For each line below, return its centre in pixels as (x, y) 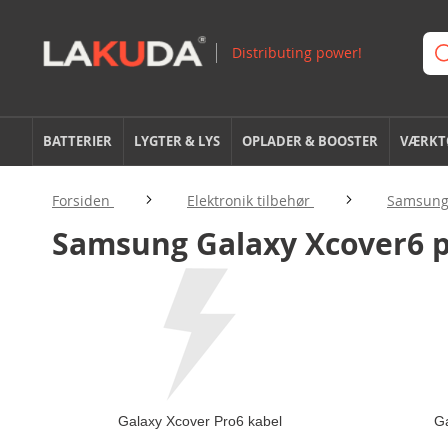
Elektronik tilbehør (250, 200)
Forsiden (83, 200)
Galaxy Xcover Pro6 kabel (199, 420)
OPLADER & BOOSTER (310, 141)
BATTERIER (78, 141)
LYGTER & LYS (177, 141)
